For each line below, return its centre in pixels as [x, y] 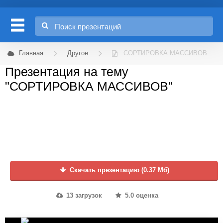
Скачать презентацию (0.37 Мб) [118, 170]
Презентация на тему [67, 72]
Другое [78, 53]
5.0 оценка [140, 196]
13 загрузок [83, 196]
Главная [31, 53]
